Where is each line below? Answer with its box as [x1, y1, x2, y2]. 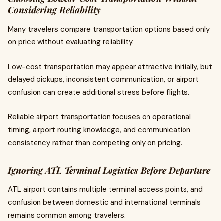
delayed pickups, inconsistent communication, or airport [8, 74, 199, 84]
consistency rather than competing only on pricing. [8, 138, 182, 147]
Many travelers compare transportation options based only [8, 24, 210, 34]
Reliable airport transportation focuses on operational [8, 112, 191, 122]
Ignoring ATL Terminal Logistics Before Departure [8, 164, 210, 176]
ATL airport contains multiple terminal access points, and [8, 184, 203, 194]
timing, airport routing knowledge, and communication [8, 125, 190, 135]
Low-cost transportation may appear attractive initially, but [8, 62, 212, 72]
